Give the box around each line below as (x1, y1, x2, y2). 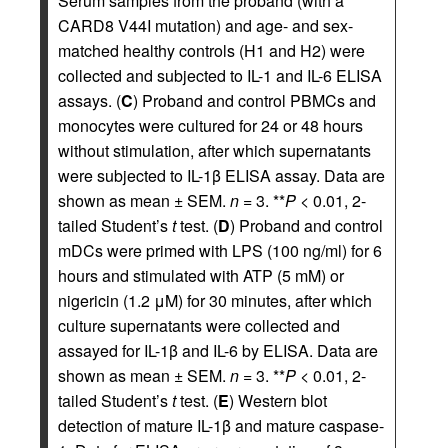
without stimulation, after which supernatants (58, 139, 371, 162)
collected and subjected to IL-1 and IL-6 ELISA (58, 64, 382, 87)
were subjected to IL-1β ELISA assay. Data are (58, 164, 385, 187)
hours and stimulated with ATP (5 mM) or (58, 264, 344, 287)
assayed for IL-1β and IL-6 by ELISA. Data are (58, 339, 378, 362)
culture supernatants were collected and (58, 314, 340, 337)
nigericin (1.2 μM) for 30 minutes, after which (58, 289, 372, 312)
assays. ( (58, 89, 121, 112)
